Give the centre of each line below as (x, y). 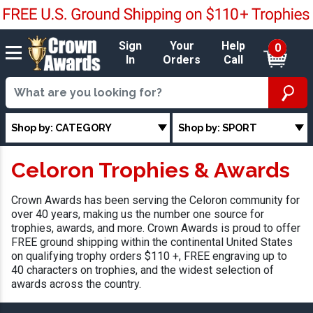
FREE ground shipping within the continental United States (152, 242)
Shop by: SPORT (218, 127)
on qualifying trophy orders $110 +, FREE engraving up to (149, 256)
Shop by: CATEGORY (61, 127)
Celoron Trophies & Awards (151, 170)
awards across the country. (76, 284)
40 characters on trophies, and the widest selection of (143, 270)
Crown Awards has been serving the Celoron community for (155, 201)
